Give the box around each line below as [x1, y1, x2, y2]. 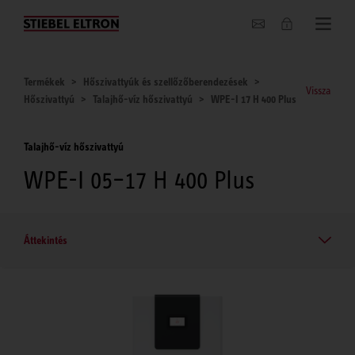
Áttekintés [24, 233, 67, 246]
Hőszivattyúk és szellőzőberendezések [83, 75, 248, 88]
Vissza [306, 84, 331, 97]
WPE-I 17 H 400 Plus [211, 93, 296, 105]
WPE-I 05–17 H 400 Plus [24, 165, 254, 194]
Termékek [24, 75, 65, 88]
